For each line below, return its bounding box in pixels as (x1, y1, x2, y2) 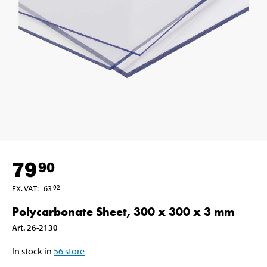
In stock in (12, 244, 52, 257)
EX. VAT (12, 182, 37, 194)
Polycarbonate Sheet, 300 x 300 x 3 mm (12, 203, 234, 219)
